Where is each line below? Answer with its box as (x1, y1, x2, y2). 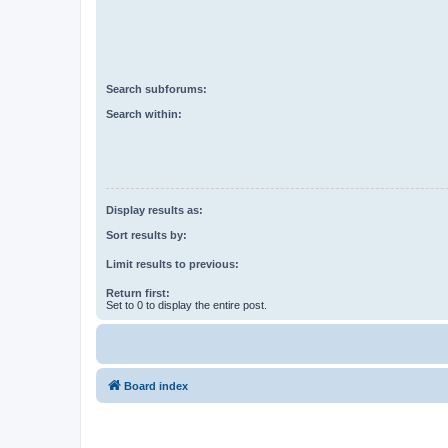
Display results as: (106, 204, 203, 217)
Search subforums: (106, 83, 207, 96)
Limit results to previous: (106, 257, 239, 270)
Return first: (106, 286, 170, 299)
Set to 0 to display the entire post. (106, 298, 267, 311)
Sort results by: (106, 228, 187, 241)
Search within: (106, 107, 182, 120)
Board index (124, 379, 188, 392)
